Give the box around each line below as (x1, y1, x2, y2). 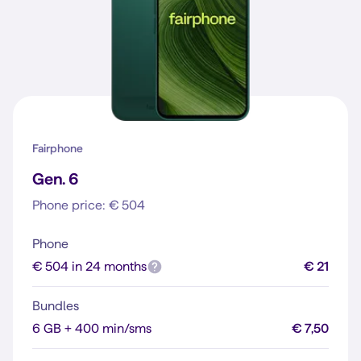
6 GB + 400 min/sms (32, 322, 151, 335)
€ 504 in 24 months (32, 259, 147, 273)
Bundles (32, 299, 79, 313)
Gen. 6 (32, 170, 78, 188)
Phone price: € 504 (32, 198, 145, 212)
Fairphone (32, 142, 83, 155)
